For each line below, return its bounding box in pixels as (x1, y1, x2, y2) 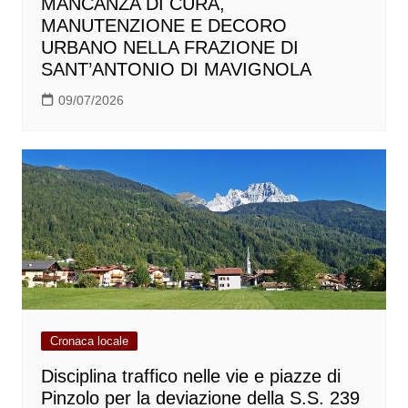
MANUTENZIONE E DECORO (40, 15, 287, 36)
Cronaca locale (49, 333, 128, 348)
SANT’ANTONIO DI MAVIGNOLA (40, 58, 311, 79)
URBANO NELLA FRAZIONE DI (40, 36, 299, 57)
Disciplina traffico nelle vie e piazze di (40, 365, 341, 386)
